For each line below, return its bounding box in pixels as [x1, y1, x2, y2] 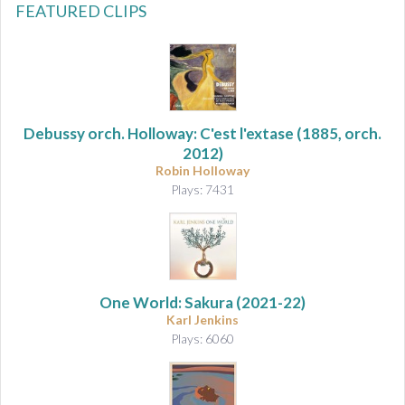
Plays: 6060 [171, 330, 234, 346]
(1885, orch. [294, 123, 381, 143]
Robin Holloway [155, 162, 250, 178]
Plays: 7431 [171, 181, 234, 197]
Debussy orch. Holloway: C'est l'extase [24, 123, 294, 143]
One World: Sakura [99, 292, 233, 312]
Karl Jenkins [166, 311, 239, 327]
